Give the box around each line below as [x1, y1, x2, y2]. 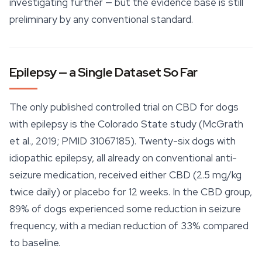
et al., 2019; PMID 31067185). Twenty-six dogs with [9, 135, 236, 148]
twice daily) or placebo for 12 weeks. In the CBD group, [9, 185, 252, 199]
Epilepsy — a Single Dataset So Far [9, 64, 198, 81]
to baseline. [9, 236, 60, 250]
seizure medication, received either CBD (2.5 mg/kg [9, 168, 242, 182]
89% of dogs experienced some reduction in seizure [9, 202, 241, 216]
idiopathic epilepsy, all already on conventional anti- [9, 151, 237, 165]
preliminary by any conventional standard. [9, 13, 193, 26]
